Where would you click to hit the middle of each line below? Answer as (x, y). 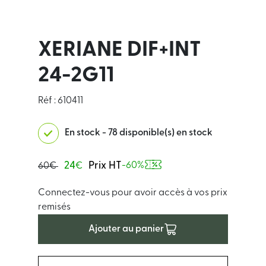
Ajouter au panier (126, 229)
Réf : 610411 (61, 101)
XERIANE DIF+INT (120, 50)
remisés (54, 207)
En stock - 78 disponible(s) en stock (139, 133)
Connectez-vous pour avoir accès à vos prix (133, 193)
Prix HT (105, 166)
